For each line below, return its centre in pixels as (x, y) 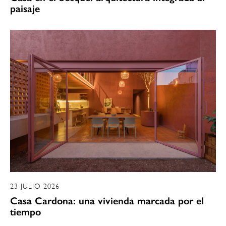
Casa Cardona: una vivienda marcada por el (107, 201)
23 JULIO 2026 (35, 186)
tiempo (25, 212)
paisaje (25, 9)
